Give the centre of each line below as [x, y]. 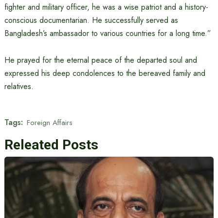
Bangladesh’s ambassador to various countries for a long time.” [108, 33]
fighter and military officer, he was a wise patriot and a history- [106, 7]
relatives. [19, 86]
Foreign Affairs [49, 122]
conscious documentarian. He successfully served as [91, 20]
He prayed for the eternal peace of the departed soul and [100, 60]
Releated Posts [51, 145]
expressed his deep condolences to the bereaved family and [105, 73]
